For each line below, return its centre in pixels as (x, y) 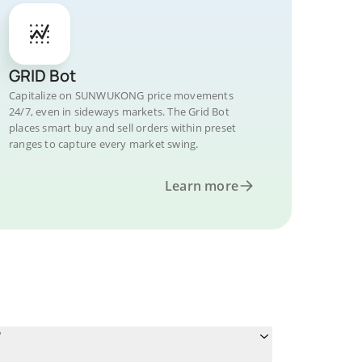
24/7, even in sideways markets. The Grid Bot (119, 112)
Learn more (202, 186)
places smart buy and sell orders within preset (123, 128)
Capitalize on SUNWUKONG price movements (121, 95)
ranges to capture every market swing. (104, 144)
